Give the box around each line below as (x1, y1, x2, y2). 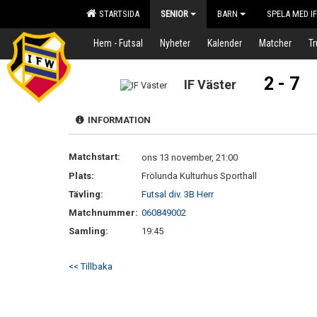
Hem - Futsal (93, 38, 143, 49)
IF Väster (184, 77, 237, 92)
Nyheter (160, 38, 190, 49)
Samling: (69, 226, 108, 236)
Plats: (69, 171, 94, 181)
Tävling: (69, 189, 103, 200)
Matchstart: (69, 151, 120, 162)
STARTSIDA (95, 8, 139, 19)
